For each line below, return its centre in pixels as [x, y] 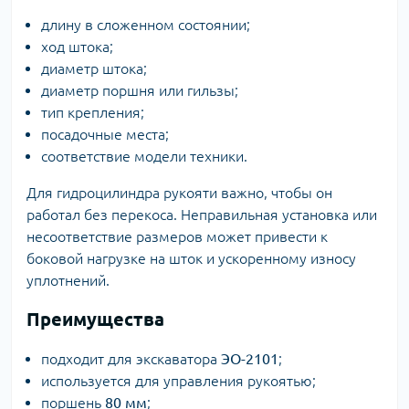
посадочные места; [105, 134]
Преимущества [95, 319]
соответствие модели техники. [144, 156]
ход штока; [77, 47]
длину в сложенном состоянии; [146, 25]
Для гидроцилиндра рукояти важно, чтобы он [179, 193]
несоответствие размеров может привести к [177, 236]
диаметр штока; [94, 68]
